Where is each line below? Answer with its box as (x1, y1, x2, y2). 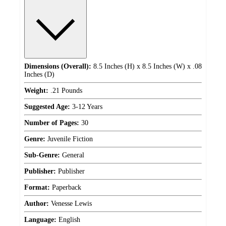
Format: (24, 184, 50, 192)
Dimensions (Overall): (24, 63, 91, 71)
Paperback (50, 184, 81, 192)
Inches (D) (24, 71, 54, 79)
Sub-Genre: (24, 151, 60, 159)
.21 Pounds (48, 87, 82, 95)
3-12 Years (70, 103, 102, 111)
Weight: (24, 87, 48, 95)
